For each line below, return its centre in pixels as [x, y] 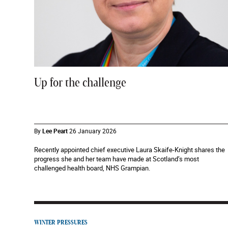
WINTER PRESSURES [61, 222]
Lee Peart [55, 131]
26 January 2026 [93, 131]
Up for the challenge [80, 83]
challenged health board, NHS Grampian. [92, 168]
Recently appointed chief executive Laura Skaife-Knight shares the [130, 150]
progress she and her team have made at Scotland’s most [117, 159]
